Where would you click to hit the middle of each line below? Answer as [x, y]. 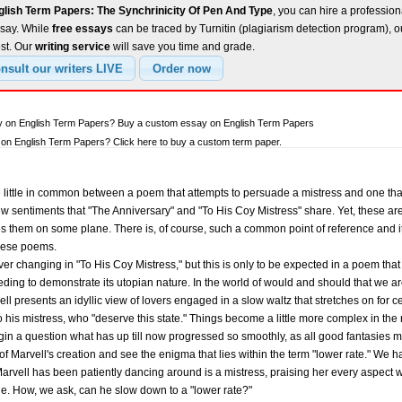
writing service [73, 47]
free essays [83, 29]
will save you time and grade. [183, 47]
